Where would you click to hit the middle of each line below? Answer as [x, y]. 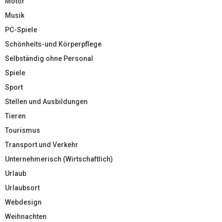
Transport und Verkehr [42, 144]
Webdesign [23, 202]
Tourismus [23, 130]
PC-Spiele [21, 29]
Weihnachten [26, 216]
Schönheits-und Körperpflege [53, 44]
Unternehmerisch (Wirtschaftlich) [59, 159]
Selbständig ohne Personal [49, 58]
